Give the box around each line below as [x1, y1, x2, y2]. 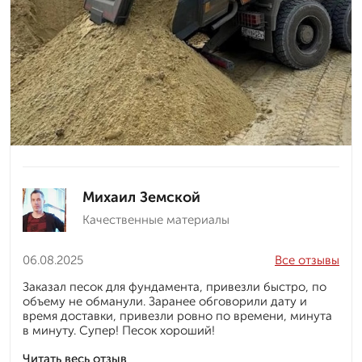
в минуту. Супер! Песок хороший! [23, 323, 215, 339]
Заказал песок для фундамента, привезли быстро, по [23, 280, 326, 295]
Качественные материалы [82, 213, 229, 228]
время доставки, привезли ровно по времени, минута [23, 309, 332, 324]
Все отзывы [275, 253, 339, 268]
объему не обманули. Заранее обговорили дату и [23, 294, 307, 309]
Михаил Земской [82, 188, 200, 207]
